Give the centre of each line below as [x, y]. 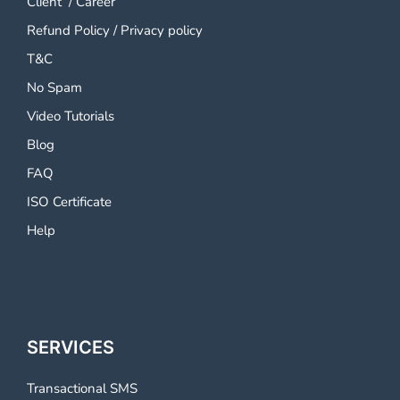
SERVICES [71, 347]
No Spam [54, 87]
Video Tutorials [71, 116]
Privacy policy [162, 30]
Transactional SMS [82, 388]
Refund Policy [68, 30]
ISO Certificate [69, 202]
